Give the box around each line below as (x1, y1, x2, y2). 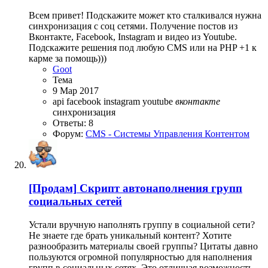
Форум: (53, 129, 86, 139)
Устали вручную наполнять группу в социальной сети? (29, 219, 255, 230)
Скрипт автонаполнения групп (80, 181, 242, 194)
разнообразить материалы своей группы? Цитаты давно (29, 240, 258, 251)
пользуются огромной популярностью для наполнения (29, 251, 252, 262)
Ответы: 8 (53, 118, 93, 129)
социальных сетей (29, 194, 122, 208)
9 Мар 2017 (53, 86, 99, 96)
